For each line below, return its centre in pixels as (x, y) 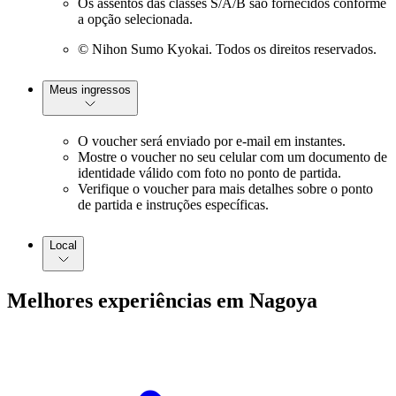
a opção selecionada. (135, 19)
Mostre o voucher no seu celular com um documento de (232, 156)
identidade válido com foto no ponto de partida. (209, 172)
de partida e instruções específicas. (173, 204)
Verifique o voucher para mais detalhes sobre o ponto (225, 188)
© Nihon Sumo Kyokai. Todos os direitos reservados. (227, 49)
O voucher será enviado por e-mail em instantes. (212, 141)
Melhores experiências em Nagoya (162, 300)
